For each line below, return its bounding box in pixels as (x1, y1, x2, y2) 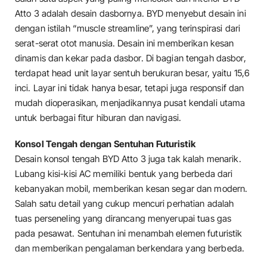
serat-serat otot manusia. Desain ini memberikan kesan (15, 38, 234, 49)
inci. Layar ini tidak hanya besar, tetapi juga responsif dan (15, 82, 244, 94)
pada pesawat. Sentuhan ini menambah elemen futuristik (15, 227, 243, 239)
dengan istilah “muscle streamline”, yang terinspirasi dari (15, 23, 241, 35)
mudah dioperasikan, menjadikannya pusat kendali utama (15, 97, 246, 109)
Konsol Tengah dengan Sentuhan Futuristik (15, 138, 195, 150)
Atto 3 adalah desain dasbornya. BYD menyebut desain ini (15, 8, 246, 20)
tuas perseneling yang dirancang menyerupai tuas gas (15, 212, 232, 224)
